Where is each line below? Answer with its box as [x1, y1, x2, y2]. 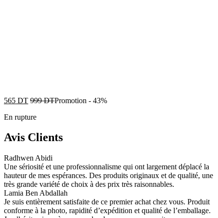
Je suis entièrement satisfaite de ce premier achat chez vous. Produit [4, 198, 210, 206]
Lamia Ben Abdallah [4, 189, 68, 198]
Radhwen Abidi [4, 154, 53, 163]
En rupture [4, 112, 36, 121]
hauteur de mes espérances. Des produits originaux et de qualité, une [4, 171, 213, 180]
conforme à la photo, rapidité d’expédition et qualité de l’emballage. [4, 206, 211, 215]
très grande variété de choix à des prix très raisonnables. [4, 180, 174, 189]
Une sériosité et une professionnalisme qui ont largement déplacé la [4, 163, 209, 171]
